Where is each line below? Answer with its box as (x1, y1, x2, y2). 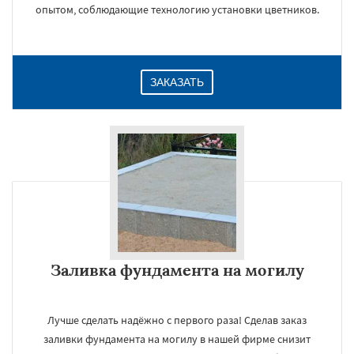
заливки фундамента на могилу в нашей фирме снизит (43, 332, 311, 346)
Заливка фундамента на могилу (50, 260, 304, 280)
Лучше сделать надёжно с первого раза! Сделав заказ (47, 313, 307, 327)
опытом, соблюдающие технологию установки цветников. (35, 2, 319, 17)
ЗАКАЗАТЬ (150, 76, 204, 88)
